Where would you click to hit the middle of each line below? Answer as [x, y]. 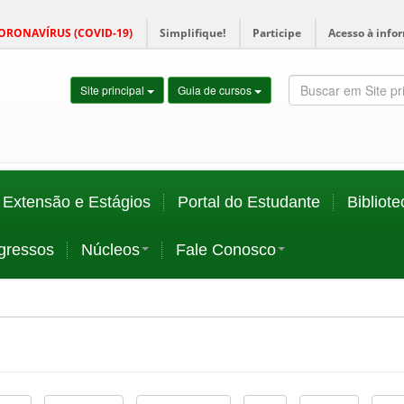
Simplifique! [193, 33]
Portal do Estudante [249, 202]
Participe [277, 33]
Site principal [114, 90]
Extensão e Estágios [77, 202]
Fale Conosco [226, 250]
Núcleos [110, 250]
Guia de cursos [216, 90]
